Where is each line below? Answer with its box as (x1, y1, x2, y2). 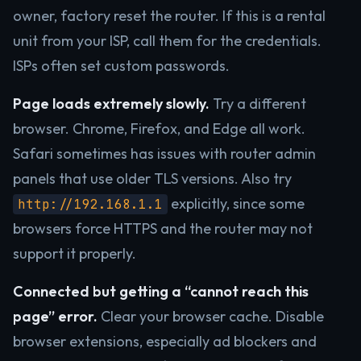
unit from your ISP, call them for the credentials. (13, 31, 322, 50)
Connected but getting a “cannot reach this (13, 282, 309, 301)
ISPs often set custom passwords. (13, 56, 230, 75)
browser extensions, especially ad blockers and (13, 332, 317, 351)
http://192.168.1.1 (18, 196, 163, 213)
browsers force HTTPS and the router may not (13, 219, 313, 238)
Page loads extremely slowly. (13, 94, 210, 113)
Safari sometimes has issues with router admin (13, 144, 316, 163)
